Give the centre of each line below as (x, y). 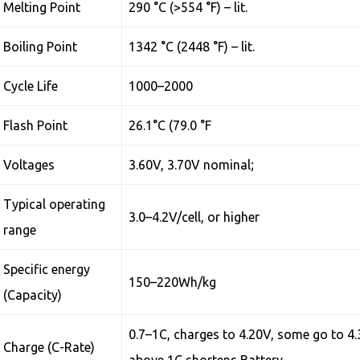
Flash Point (36, 125)
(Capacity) (33, 295)
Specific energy (47, 269)
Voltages (29, 165)
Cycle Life (31, 86)
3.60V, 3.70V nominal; (192, 165)
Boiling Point (41, 47)
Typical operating (55, 204)
